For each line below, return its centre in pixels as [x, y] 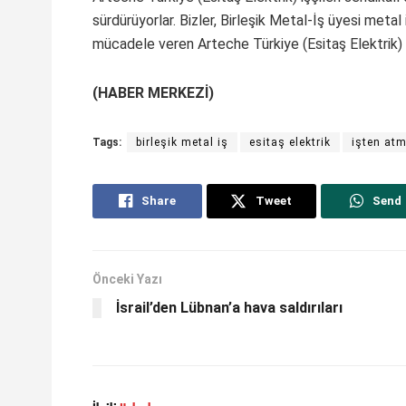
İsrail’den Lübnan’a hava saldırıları [229, 307]
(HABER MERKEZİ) [153, 92]
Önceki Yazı [127, 279]
